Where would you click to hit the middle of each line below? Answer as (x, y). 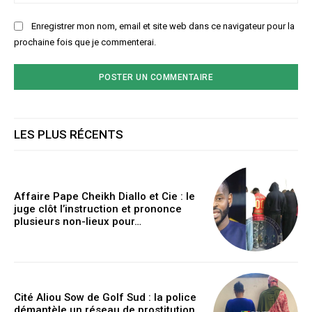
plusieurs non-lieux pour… (78, 222)
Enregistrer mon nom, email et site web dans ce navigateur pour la (163, 26)
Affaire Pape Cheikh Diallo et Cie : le (104, 197)
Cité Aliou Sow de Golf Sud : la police (105, 297)
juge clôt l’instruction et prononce (98, 209)
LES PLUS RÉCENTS (69, 135)
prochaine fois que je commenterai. (85, 42)
